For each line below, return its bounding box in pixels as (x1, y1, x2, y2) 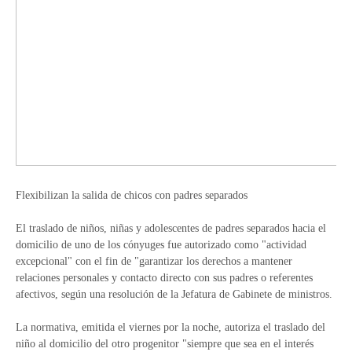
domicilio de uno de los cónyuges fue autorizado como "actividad (16, 239, 306, 251)
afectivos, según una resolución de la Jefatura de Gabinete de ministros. (16, 288, 332, 300)
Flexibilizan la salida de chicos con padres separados (16, 189, 247, 201)
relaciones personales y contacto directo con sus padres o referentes (16, 272, 313, 284)
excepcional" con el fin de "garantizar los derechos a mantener (16, 255, 292, 267)
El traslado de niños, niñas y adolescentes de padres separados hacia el (16, 222, 326, 234)
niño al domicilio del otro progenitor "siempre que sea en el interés (16, 338, 313, 350)
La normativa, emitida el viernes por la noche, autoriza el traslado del (16, 321, 325, 333)
